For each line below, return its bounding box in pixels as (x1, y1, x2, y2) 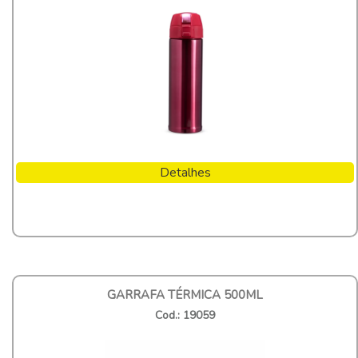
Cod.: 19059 (155, 307, 215, 323)
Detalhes (159, 163, 211, 181)
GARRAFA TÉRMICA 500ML (107, 286, 263, 303)
